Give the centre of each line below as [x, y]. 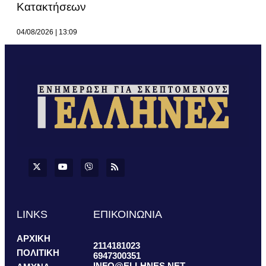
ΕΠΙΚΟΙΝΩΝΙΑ [128, 214]
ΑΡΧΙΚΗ [34, 238]
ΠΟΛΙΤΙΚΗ [38, 252]
